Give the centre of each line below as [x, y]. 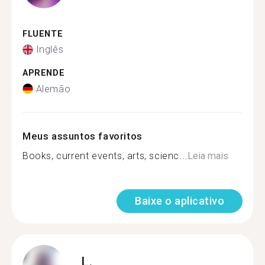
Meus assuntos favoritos [83, 136]
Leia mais [208, 156]
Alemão [53, 89]
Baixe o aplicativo [180, 201]
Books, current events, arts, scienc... [105, 156]
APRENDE [44, 73]
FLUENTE [43, 34]
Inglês [50, 49]
